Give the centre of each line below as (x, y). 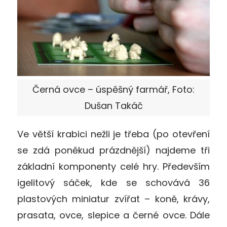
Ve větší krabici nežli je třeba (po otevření (113, 134)
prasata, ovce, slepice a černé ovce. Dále (113, 215)
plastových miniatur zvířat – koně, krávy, (113, 199)
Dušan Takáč (113, 105)
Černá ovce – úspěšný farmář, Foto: (113, 89)
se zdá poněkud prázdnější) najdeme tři (113, 150)
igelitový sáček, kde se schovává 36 (113, 182)
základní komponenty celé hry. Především (113, 166)
